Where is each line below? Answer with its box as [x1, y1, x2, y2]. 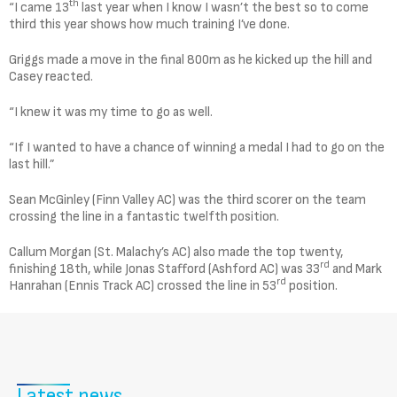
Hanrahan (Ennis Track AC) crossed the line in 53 [9, 276, 276, 294]
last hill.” [9, 155, 55, 173]
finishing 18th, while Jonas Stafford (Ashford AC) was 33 [9, 260, 320, 277]
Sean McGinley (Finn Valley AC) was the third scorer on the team [9, 191, 366, 208]
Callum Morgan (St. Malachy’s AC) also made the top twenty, [9, 243, 343, 261]
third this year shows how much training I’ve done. [9, 15, 290, 33]
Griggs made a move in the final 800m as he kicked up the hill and [9, 51, 372, 68]
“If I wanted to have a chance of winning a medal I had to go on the [9, 138, 385, 156]
